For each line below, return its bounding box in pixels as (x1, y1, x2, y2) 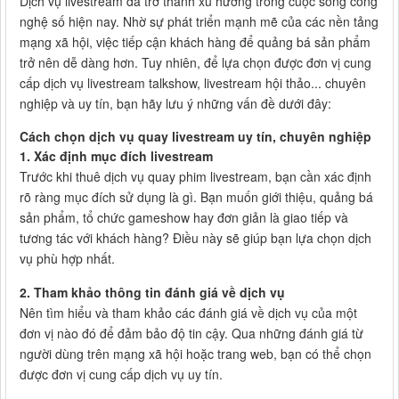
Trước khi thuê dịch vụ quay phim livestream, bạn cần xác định (20, 167, 371, 185)
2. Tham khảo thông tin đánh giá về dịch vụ (20, 282, 285, 301)
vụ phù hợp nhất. (20, 248, 115, 267)
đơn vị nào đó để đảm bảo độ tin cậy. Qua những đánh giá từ (20, 323, 363, 342)
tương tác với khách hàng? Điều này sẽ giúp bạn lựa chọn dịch (20, 228, 371, 247)
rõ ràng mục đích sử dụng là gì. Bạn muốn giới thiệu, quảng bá (20, 187, 373, 206)
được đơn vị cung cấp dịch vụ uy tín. (20, 364, 223, 383)
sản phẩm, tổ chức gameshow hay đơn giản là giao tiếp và (20, 208, 348, 226)
